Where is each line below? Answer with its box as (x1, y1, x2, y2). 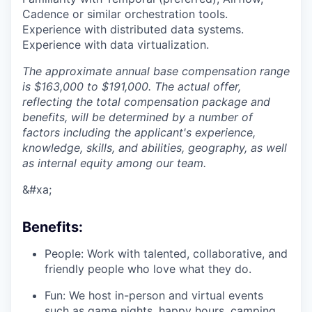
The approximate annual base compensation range (22, 64, 290, 79)
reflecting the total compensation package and (22, 95, 270, 109)
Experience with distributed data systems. (22, 22, 244, 37)
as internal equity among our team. (22, 156, 206, 171)
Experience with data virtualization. (22, 38, 209, 52)
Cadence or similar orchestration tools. (22, 7, 228, 22)
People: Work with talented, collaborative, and (45, 247, 288, 261)
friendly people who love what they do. (45, 262, 251, 276)
